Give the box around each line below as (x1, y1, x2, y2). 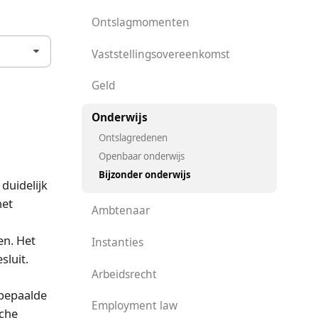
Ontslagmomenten (92, 15, 190, 31)
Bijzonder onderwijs (99, 168, 192, 181)
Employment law (92, 298, 178, 314)
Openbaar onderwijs (99, 149, 185, 163)
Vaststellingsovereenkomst (92, 46, 231, 62)
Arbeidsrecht (92, 266, 158, 282)
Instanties (92, 234, 144, 250)
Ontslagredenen (99, 131, 168, 144)
